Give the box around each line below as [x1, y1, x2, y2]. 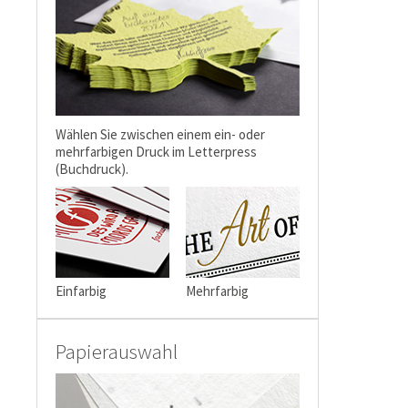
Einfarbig [56, 282, 107, 300]
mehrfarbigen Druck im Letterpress [56, 143, 257, 160]
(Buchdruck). [56, 160, 128, 178]
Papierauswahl [56, 338, 178, 364]
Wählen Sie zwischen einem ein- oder [56, 126, 265, 143]
